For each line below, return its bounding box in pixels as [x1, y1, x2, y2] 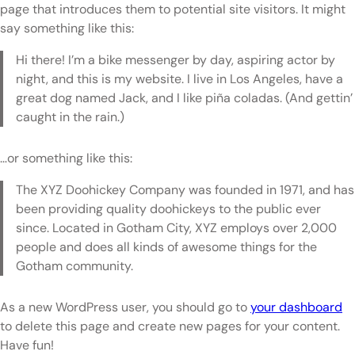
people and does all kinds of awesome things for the [16, 239, 317, 255]
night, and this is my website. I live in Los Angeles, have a [16, 71, 343, 87]
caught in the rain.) [16, 109, 124, 125]
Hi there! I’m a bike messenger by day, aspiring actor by [16, 52, 335, 68]
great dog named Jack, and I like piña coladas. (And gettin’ [16, 90, 353, 106]
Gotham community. [16, 258, 133, 274]
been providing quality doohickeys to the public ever [16, 200, 321, 217]
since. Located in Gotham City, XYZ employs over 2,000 [16, 219, 337, 236]
